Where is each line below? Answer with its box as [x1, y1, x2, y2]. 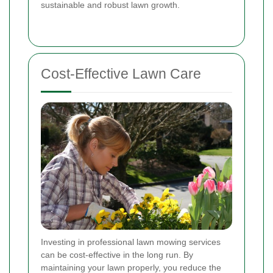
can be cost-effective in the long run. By [41, 250, 193, 260]
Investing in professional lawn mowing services [41, 237, 221, 247]
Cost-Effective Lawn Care [41, 66, 201, 82]
